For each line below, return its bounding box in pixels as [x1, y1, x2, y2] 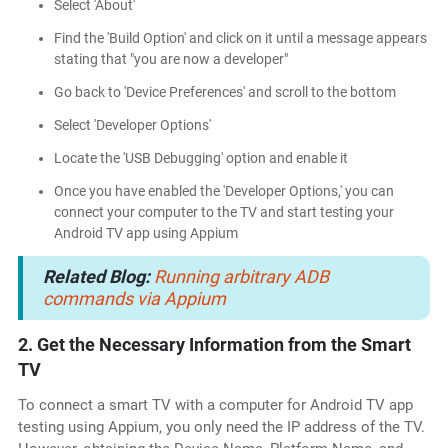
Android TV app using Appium [53, 225, 238, 242]
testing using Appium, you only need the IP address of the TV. [17, 418, 425, 437]
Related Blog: [42, 266, 150, 288]
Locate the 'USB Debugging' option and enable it [53, 150, 348, 167]
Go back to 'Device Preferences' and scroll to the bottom [53, 84, 396, 101]
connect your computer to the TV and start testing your [53, 204, 394, 221]
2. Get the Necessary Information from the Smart [17, 334, 411, 356]
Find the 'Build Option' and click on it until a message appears [53, 30, 427, 47]
